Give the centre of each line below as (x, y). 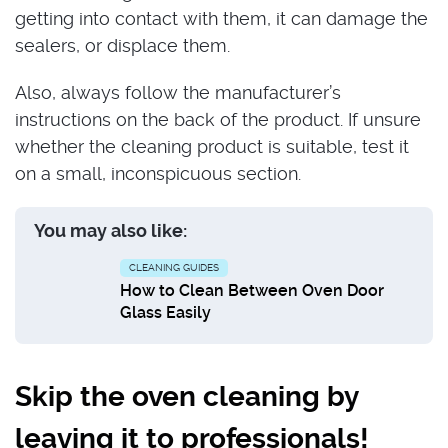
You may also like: (110, 230)
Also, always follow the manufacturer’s (178, 92)
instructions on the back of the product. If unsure (218, 119)
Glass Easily (165, 312)
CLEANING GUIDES (174, 267)
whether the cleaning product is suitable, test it (212, 146)
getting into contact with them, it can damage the (221, 18)
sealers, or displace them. (122, 45)
